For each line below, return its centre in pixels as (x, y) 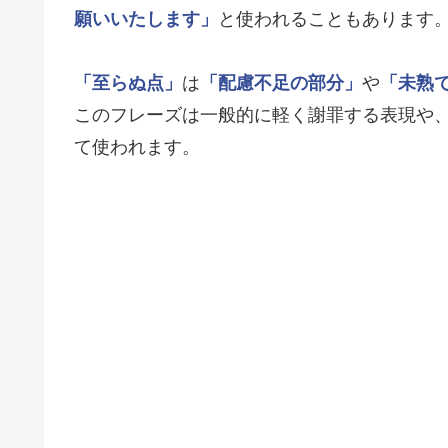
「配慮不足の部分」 (281, 83)
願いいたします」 (146, 19)
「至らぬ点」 (128, 83)
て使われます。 (137, 147)
